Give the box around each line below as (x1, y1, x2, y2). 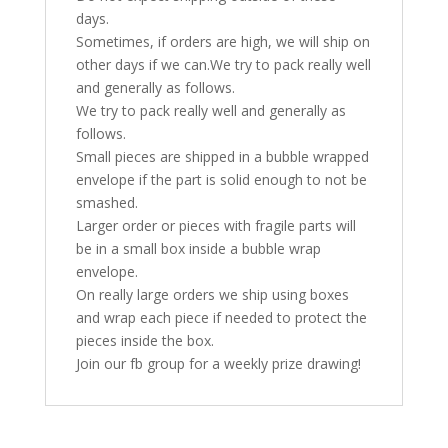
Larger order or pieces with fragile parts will (75, 215, 356, 235)
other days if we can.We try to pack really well (75, 54, 371, 74)
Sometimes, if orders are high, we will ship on (75, 31, 370, 51)
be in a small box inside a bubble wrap (75, 238, 321, 258)
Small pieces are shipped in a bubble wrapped (75, 146, 369, 166)
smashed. (75, 192, 138, 212)
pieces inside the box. (75, 330, 214, 350)
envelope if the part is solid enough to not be (75, 169, 367, 189)
